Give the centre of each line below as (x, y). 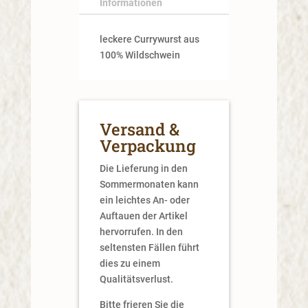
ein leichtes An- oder (144, 200)
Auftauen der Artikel (143, 216)
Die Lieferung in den (143, 168)
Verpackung (147, 145)
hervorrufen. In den (141, 231)
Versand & (139, 129)
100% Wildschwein (140, 55)
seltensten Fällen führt (149, 247)
